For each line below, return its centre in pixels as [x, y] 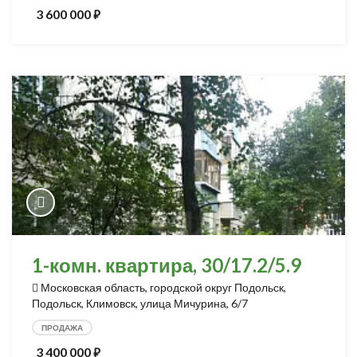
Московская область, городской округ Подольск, [163, 287]
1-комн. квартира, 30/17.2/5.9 [167, 265]
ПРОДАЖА [62, 328]
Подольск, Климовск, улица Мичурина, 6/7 [140, 303]
